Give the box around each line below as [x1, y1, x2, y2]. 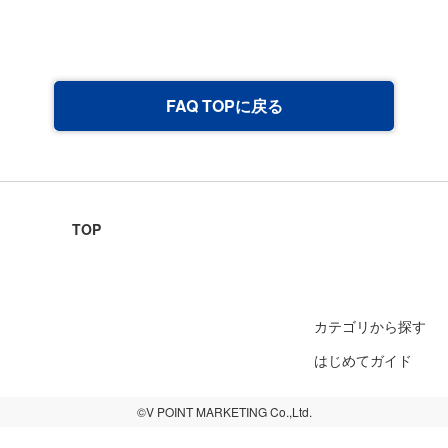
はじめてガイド [314, 350, 412, 370]
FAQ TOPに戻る [165, 94, 283, 117]
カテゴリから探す [314, 316, 426, 336]
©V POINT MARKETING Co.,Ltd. [136, 403, 312, 420]
